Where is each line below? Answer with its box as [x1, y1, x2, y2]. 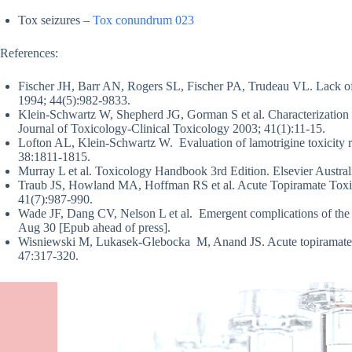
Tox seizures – [18, 13, 93, 27]
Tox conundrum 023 [93, 13, 194, 27]
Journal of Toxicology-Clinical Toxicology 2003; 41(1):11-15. [18, 122, 325, 136]
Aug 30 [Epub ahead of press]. [18, 221, 170, 235]
